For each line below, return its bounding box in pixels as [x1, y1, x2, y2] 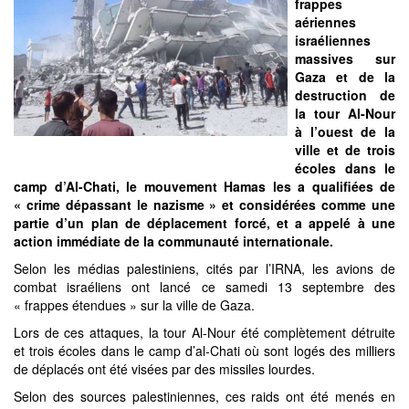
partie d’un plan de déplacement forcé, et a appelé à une [14, 214, 395, 232]
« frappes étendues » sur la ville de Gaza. [14, 296, 255, 314]
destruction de [295, 86, 395, 104]
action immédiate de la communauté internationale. [14, 232, 333, 250]
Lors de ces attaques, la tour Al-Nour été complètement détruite [14, 323, 395, 341]
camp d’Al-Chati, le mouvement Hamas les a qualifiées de [14, 177, 395, 195]
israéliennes [295, 31, 371, 49]
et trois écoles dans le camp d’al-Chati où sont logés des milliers [14, 341, 395, 360]
